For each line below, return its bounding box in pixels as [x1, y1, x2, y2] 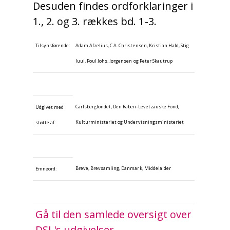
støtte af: [35, 119, 56, 126]
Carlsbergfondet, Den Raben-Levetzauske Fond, [75, 103, 179, 110]
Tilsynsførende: [35, 42, 70, 49]
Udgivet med [35, 104, 64, 111]
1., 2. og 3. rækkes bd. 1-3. [33, 14, 157, 29]
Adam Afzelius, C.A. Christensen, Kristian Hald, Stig [75, 42, 189, 49]
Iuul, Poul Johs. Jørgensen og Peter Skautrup [75, 57, 172, 65]
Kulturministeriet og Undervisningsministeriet [75, 119, 184, 126]
